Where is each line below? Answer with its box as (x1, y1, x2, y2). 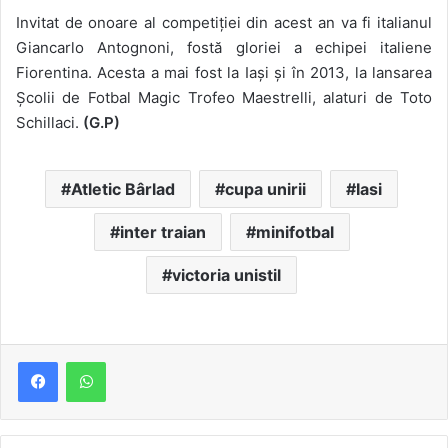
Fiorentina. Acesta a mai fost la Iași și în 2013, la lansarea (16, 63, 432, 83)
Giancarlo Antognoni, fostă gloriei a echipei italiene (16, 38, 432, 58)
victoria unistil (172, 265, 281, 286)
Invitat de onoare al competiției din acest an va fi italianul (16, 13, 432, 33)
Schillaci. (16, 113, 83, 133)
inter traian (119, 222, 206, 243)
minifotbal (255, 222, 334, 243)
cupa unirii (225, 179, 306, 200)
